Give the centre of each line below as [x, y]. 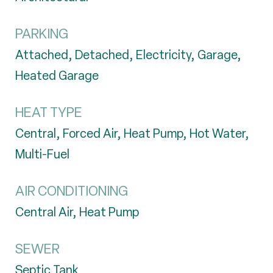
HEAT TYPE [49, 112]
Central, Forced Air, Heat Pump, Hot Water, [132, 133]
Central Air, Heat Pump [77, 212]
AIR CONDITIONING [72, 191]
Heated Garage [57, 76]
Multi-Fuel [42, 154]
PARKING [42, 34]
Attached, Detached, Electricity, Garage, [128, 55]
